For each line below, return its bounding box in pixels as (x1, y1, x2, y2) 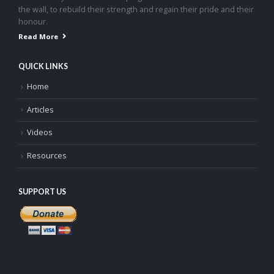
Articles (27, 104, 54, 115)
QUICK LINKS (18, 62, 68, 72)
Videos (27, 127, 53, 138)
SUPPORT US (18, 187, 66, 196)
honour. (18, 17, 48, 28)
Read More (18, 32, 58, 42)
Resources (27, 150, 67, 161)
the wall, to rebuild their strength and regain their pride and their (18, 4, 254, 15)
